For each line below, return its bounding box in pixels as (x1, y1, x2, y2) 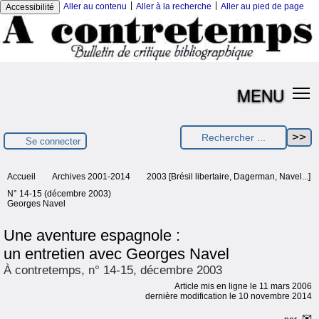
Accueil (7, 172, 36, 182)
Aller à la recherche (136, 1, 211, 11)
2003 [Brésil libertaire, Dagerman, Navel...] (147, 172, 310, 182)
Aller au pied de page (221, 1, 304, 11)
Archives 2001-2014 (52, 172, 130, 182)
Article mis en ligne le (174, 281, 259, 292)
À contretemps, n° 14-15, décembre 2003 (4, 263, 222, 278)
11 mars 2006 (259, 281, 312, 292)
